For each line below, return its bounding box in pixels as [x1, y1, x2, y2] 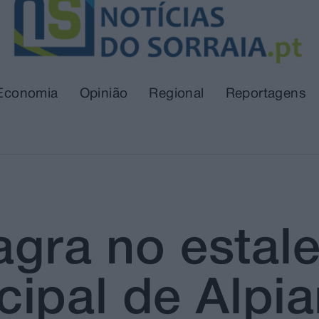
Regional [149, 88, 204, 101]
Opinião [79, 88, 128, 101]
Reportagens [225, 88, 307, 101]
